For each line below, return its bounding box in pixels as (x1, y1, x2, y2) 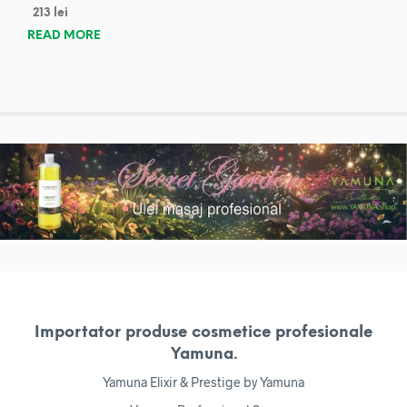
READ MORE (27, 30, 101, 43)
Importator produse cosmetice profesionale (35, 323, 372, 341)
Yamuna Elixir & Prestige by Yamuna (103, 373, 304, 390)
